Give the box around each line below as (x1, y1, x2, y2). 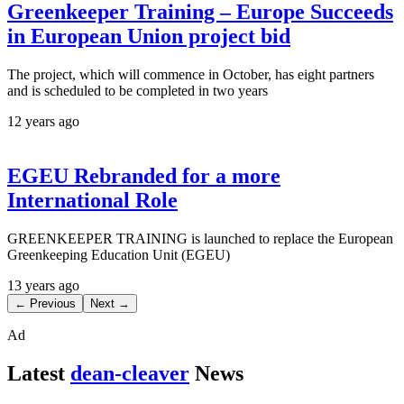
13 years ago (7, 277, 79, 293)
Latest (7, 361, 65, 385)
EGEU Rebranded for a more (7, 163, 280, 188)
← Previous (14, 296, 76, 310)
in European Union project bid (7, 23, 290, 48)
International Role (7, 188, 178, 212)
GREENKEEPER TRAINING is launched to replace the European (7, 230, 393, 246)
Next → (90, 296, 130, 310)
